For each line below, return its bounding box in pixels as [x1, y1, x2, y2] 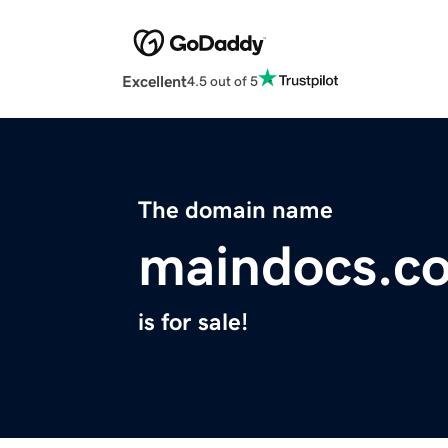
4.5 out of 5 [187, 73, 258, 88]
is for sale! [138, 310, 248, 335]
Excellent [122, 73, 187, 90]
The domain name [138, 198, 333, 223]
